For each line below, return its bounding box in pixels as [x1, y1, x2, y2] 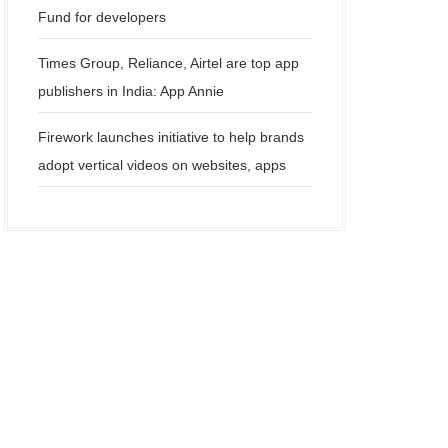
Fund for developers [38, 9, 166, 25]
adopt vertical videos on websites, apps [38, 157, 286, 173]
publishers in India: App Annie [38, 83, 224, 99]
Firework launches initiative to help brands [38, 129, 304, 145]
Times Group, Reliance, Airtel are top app [38, 55, 299, 71]
